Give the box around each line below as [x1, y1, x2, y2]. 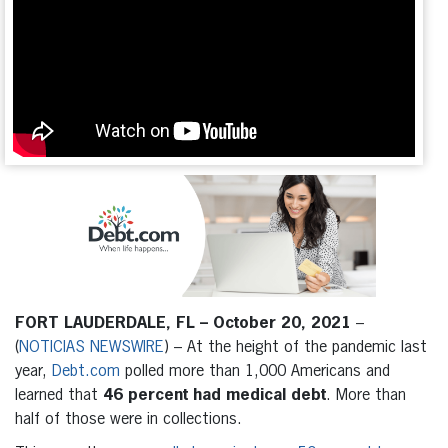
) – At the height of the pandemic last [164, 339, 427, 356]
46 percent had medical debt [103, 387, 326, 404]
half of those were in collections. [15, 411, 242, 428]
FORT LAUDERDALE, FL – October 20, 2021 [15, 315, 351, 332]
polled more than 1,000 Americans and [120, 363, 390, 380]
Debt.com [52, 363, 120, 380]
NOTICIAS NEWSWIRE [19, 339, 164, 356]
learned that [15, 387, 103, 404]
